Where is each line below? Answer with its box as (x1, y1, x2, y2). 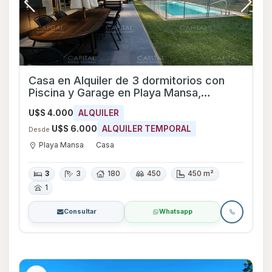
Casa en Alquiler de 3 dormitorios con (29, 73, 225, 87)
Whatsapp (159, 207, 192, 216)
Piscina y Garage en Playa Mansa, (29, 86, 201, 99)
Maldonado (29, 98, 86, 111)
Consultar (63, 207, 97, 216)
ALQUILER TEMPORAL (102, 123, 191, 134)
